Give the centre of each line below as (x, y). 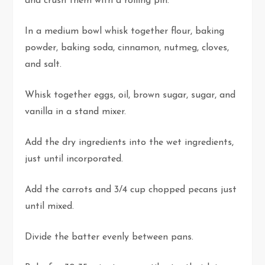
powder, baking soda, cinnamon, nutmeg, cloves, (127, 48)
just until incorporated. (76, 159)
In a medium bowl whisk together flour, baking (125, 32)
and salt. (43, 65)
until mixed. (50, 207)
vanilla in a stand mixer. (76, 112)
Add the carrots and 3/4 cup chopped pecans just (131, 190)
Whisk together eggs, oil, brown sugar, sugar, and (130, 96)
